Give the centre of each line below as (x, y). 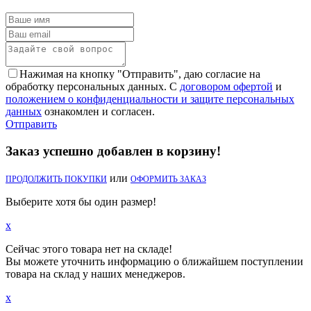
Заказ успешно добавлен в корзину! (113, 151)
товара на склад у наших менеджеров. (95, 274)
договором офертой (226, 87)
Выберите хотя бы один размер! (81, 201)
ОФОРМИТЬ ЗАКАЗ (168, 179)
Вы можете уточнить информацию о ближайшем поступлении (154, 261)
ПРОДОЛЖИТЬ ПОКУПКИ (56, 179)
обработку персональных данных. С (93, 87)
